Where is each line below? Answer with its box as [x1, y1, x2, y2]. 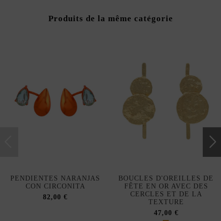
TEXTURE [148, 198, 184, 206]
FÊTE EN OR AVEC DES [124, 182, 208, 190]
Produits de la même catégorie [48, 14, 173, 24]
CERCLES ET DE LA [130, 190, 202, 198]
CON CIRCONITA [25, 182, 85, 190]
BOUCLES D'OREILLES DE [118, 174, 214, 182]
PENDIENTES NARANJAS [10, 174, 101, 182]
